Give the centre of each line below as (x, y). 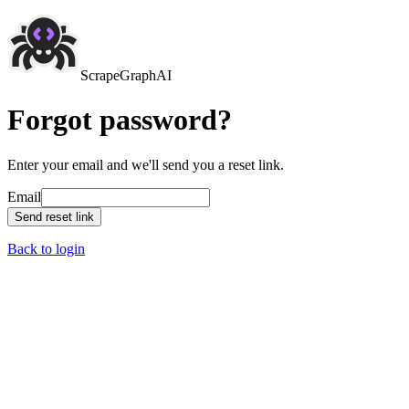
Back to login (46, 248)
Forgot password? (120, 120)
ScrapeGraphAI (126, 75)
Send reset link (54, 216)
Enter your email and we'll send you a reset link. (146, 164)
